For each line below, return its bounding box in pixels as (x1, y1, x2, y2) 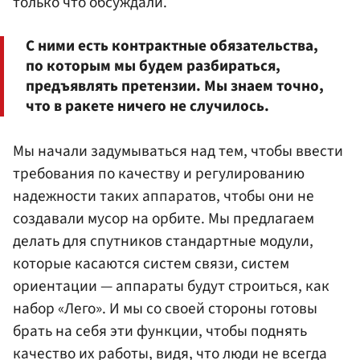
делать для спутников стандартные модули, (13, 230, 313, 253)
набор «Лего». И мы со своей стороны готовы (13, 297, 317, 321)
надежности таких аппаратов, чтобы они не (13, 185, 314, 208)
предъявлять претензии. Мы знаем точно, (26, 75, 324, 98)
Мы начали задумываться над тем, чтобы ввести (13, 140, 343, 163)
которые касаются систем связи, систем (13, 252, 289, 276)
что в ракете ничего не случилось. (26, 95, 269, 118)
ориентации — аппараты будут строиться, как (13, 275, 329, 298)
